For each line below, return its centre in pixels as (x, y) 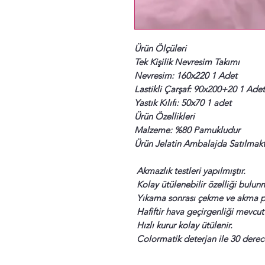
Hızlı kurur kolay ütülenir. (183, 225)
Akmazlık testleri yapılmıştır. (190, 170)
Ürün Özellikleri (164, 116)
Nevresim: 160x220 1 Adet (186, 75)
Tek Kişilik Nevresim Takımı (187, 62)
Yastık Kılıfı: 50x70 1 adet (183, 102)
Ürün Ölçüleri (160, 48)
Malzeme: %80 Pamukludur (187, 130)
